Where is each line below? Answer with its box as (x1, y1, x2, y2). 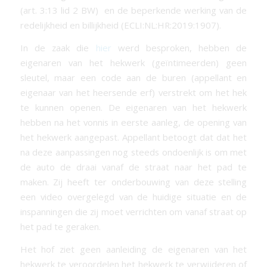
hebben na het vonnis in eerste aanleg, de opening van (20, 116, 247, 128)
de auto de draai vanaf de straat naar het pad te (20, 160, 247, 173)
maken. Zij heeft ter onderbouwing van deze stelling (20, 175, 247, 188)
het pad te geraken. (20, 220, 101, 232)
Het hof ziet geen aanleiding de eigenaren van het (20, 243, 247, 255)
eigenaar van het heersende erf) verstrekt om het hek (20, 86, 247, 98)
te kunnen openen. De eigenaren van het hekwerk (20, 101, 247, 113)
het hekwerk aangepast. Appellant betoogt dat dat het (20, 131, 247, 143)
